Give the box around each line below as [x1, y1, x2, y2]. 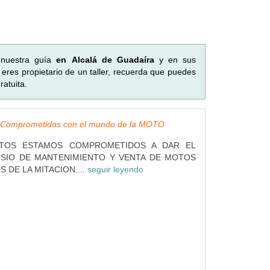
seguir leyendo [87, 165, 143, 174]
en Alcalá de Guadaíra [56, 55, 154, 64]
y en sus [154, 55, 196, 64]
